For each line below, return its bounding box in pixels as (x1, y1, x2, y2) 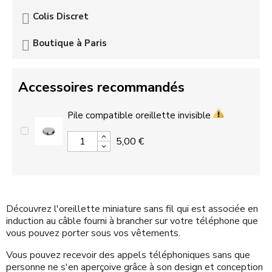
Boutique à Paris (33, 36, 107, 49)
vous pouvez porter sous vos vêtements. (6, 226, 180, 240)
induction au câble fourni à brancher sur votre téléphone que (6, 214, 258, 228)
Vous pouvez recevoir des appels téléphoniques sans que (6, 248, 250, 262)
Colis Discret (33, 10, 89, 22)
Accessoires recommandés (18, 77, 185, 97)
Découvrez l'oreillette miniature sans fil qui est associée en (6, 202, 258, 216)
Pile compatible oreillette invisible (67, 109, 211, 121)
